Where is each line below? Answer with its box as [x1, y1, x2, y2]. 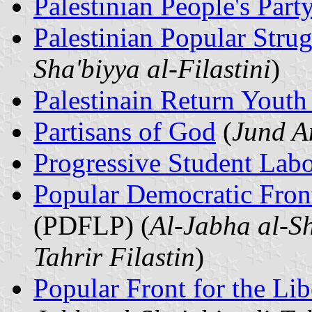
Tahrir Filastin [33, 241, 195, 272]
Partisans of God [33, 116, 216, 146]
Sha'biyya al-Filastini [33, 53, 271, 84]
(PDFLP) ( [33, 210, 150, 240]
